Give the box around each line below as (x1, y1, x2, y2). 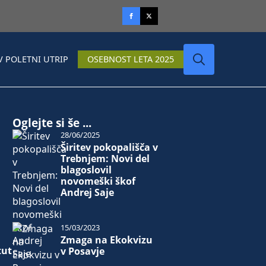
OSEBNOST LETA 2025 (87, 53, 174, 65)
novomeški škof (60, 175, 135, 188)
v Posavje (60, 245, 104, 258)
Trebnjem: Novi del (60, 152, 150, 165)
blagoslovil (60, 163, 112, 176)
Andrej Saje (60, 186, 114, 199)
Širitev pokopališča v (60, 141, 158, 154)
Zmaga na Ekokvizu (60, 233, 153, 246)
